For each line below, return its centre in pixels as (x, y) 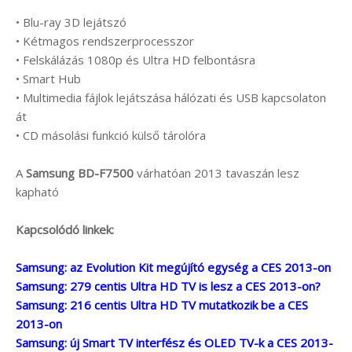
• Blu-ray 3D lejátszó (71, 22)
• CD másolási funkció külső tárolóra (111, 135)
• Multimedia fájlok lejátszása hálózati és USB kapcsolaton (171, 97)
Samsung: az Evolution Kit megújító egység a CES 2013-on (173, 267)
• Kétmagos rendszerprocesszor (105, 40)
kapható (37, 191)
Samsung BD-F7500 (80, 172)
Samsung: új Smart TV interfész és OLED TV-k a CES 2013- (174, 342)
